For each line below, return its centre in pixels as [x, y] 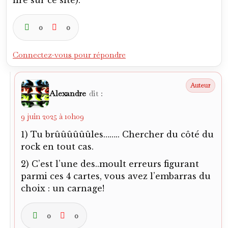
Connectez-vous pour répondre [69, 55]
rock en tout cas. [57, 147]
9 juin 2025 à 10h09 [52, 116]
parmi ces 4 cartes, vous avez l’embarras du [116, 176]
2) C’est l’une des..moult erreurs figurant [110, 164]
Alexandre [68, 93]
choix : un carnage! [63, 188]
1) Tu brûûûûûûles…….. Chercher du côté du [117, 134]
